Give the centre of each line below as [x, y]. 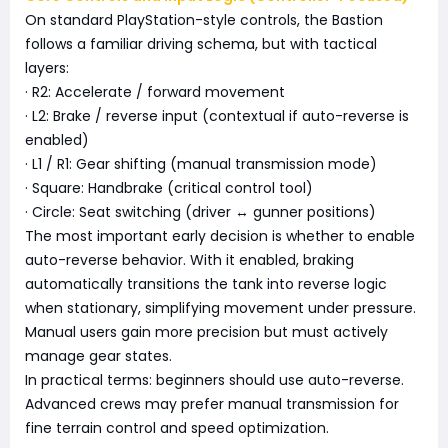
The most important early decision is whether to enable [220, 236]
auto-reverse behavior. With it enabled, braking [189, 260]
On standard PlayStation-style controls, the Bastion [204, 20]
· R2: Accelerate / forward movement [155, 92]
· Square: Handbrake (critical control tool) [169, 188]
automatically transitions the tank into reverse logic [206, 284]
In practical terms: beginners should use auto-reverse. [214, 380]
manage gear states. [98, 356]
